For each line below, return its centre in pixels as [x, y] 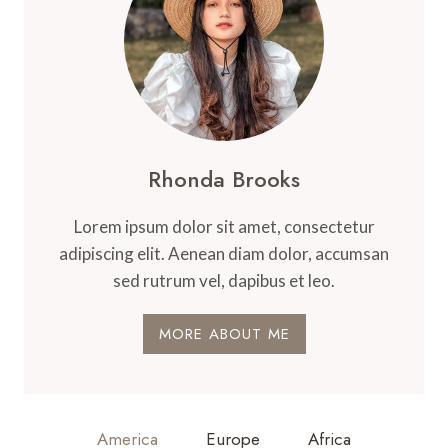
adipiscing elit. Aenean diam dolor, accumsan [224, 253]
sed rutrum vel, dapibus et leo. [224, 280]
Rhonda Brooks [224, 179]
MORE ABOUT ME [224, 334]
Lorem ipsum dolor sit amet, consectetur [224, 226]
